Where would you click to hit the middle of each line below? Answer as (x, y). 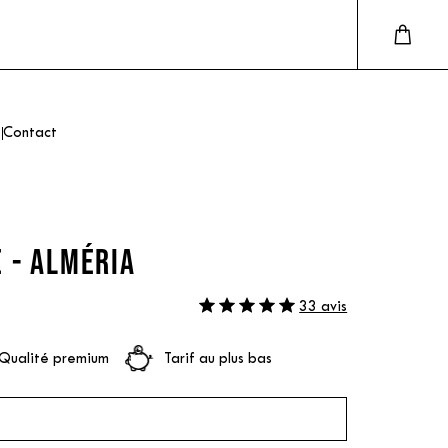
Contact (30, 133)
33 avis (323, 307)
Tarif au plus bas (217, 359)
